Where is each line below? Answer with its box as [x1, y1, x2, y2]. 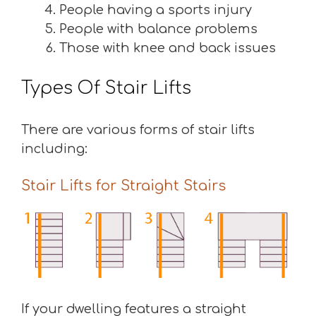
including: [21, 142, 87, 156]
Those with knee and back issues [59, 41, 276, 55]
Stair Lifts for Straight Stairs [21, 178, 226, 194]
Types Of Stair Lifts [21, 78, 191, 98]
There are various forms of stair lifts [21, 123, 255, 137]
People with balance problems [59, 22, 257, 36]
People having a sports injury [59, 3, 252, 17]
